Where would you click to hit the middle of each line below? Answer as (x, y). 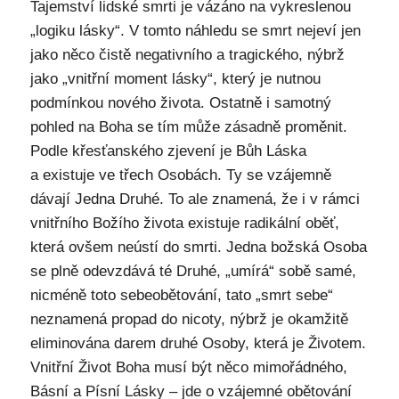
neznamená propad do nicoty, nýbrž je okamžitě (189, 319)
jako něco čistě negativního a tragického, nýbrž (187, 54)
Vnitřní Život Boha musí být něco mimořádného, (188, 367)
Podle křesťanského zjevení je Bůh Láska (168, 151)
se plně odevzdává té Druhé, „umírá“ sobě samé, (193, 271)
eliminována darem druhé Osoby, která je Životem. (198, 343)
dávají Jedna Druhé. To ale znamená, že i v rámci (195, 199)
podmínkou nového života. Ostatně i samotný (180, 102)
